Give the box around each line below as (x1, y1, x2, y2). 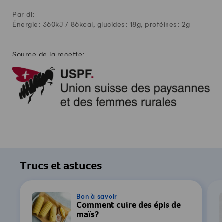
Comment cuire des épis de (76, 201, 181, 211)
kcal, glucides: (79, 21, 130, 29)
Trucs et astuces (20, 161, 102, 173)
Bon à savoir (76, 193, 117, 201)
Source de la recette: (12, 51, 85, 58)
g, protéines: (136, 21, 182, 29)
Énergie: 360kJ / (12, 21, 71, 29)
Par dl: (12, 11, 35, 19)
